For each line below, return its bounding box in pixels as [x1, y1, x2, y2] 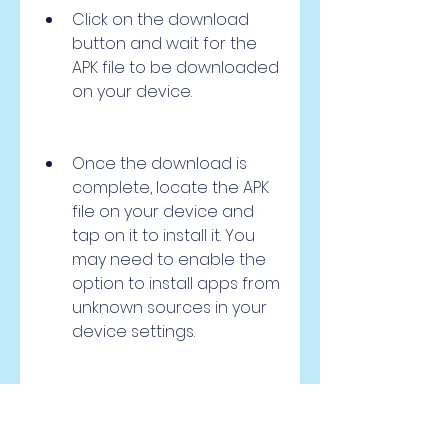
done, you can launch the [72, 416, 274, 439]
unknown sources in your [72, 296, 267, 319]
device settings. [72, 320, 195, 343]
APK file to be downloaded [72, 56, 279, 79]
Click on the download [72, 8, 249, 31]
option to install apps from [72, 272, 280, 295]
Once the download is [72, 152, 247, 175]
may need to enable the [72, 248, 266, 271]
